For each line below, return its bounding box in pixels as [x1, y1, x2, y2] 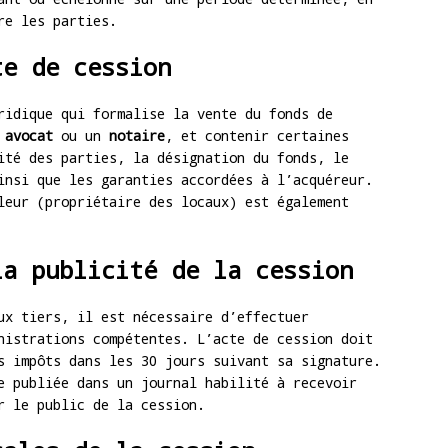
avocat [5, 126, 53, 146]
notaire [109, 126, 165, 146]
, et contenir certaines [165, 126, 349, 146]
